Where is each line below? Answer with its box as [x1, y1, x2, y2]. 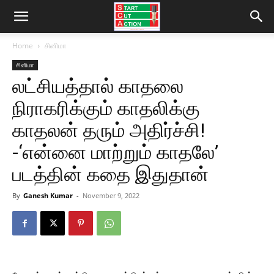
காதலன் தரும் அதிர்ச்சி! [12, 119, 205, 142]
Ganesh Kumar [23, 191, 73, 200]
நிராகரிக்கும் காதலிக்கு [12, 97, 200, 120]
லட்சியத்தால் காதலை [12, 75, 183, 98]
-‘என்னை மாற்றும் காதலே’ [12, 141, 218, 164]
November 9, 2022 [83, 191, 139, 200]
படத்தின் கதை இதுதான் [12, 163, 209, 186]
